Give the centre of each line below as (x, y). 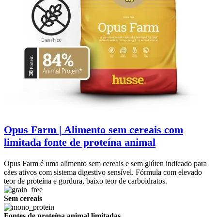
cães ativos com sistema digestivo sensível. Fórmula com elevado (103, 172)
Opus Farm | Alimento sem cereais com (93, 130)
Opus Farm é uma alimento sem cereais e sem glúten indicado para (105, 164)
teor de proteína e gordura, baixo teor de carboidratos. (85, 181)
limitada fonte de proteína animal (80, 142)
